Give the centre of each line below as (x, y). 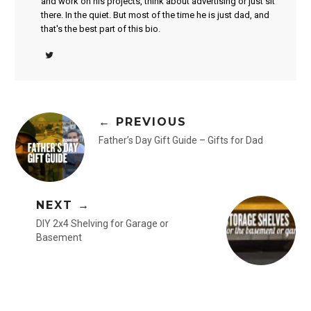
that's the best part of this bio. (100, 29)
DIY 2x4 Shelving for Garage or (103, 224)
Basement (59, 238)
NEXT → (64, 205)
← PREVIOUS (143, 122)
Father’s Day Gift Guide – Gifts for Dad (181, 141)
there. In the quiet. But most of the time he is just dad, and (155, 15)
